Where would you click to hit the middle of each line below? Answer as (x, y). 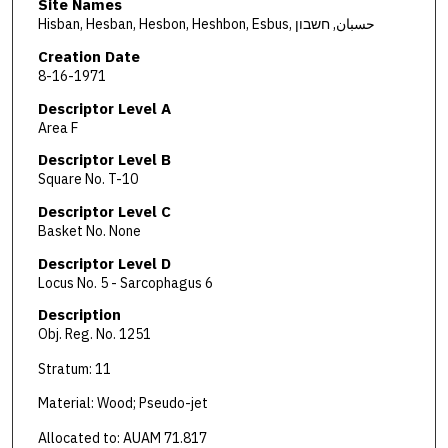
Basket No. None (89, 230)
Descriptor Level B (104, 160)
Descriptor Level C (104, 211)
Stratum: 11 (74, 368)
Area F (57, 127)
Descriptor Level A (104, 108)
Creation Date (88, 56)
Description (79, 315)
